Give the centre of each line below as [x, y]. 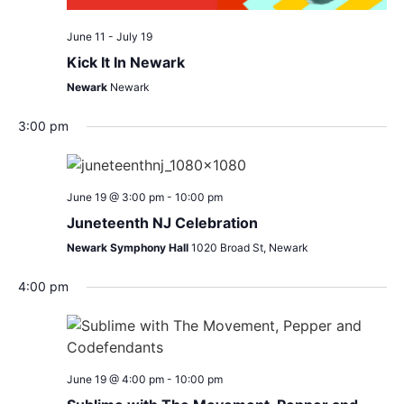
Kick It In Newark [125, 63]
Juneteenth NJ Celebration [162, 223]
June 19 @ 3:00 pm [115, 197]
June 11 [86, 37]
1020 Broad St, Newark [249, 248]
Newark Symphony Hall [129, 248]
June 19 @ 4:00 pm [115, 380]
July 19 [134, 37]
